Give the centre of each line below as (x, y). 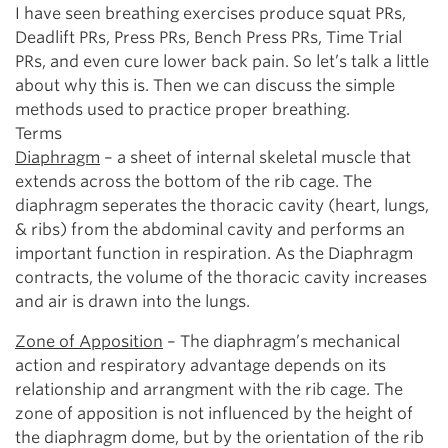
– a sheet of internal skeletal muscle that (255, 157)
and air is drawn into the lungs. (132, 301)
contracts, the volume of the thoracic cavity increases (221, 277)
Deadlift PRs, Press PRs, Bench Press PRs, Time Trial (208, 37)
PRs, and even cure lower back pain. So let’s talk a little (222, 61)
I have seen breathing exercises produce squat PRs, (210, 13)
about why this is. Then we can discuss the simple (205, 85)
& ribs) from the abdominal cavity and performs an (210, 229)
